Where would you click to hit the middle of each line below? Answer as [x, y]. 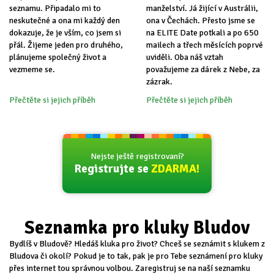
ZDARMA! [175, 169]
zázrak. [159, 82]
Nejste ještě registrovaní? [137, 157]
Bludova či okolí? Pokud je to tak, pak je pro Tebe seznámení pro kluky [136, 256]
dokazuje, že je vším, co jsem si [65, 32]
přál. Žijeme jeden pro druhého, [66, 45]
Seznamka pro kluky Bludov [137, 228]
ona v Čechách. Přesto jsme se [201, 21]
